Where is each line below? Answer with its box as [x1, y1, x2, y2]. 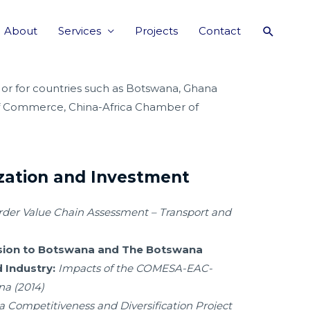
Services [58, 24, 101, 37]
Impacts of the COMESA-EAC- [58, 262, 212, 275]
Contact [199, 24, 241, 37]
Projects [135, 24, 178, 37]
